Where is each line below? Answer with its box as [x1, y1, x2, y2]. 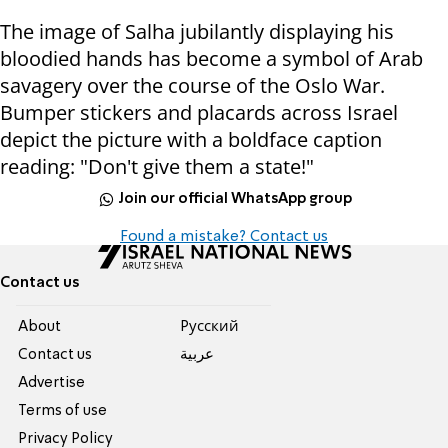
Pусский [179, 320, 239, 335]
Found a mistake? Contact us [120, 229, 328, 246]
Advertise [18, 376, 86, 391]
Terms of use [18, 404, 108, 419]
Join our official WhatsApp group [118, 191, 353, 206]
